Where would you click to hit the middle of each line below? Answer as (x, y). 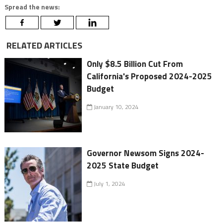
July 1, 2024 (109, 184)
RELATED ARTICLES (43, 46)
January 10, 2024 (116, 107)
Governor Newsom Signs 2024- (146, 153)
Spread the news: (32, 7)
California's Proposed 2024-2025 (150, 77)
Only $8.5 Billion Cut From (135, 64)
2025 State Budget (123, 166)
